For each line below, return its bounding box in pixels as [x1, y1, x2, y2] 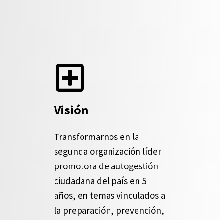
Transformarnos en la [54, 131, 139, 142]
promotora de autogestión [54, 160, 158, 172]
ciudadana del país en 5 [54, 175, 146, 187]
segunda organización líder [54, 145, 161, 157]
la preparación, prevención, [54, 204, 164, 216]
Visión [54, 102, 88, 118]
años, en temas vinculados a [54, 190, 165, 201]
